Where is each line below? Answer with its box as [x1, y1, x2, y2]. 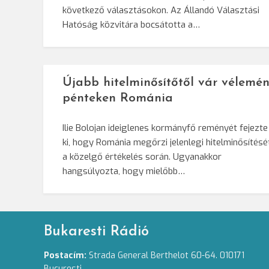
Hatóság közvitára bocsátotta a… [62, 19, 200, 31]
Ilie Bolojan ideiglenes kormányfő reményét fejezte [62, 122, 268, 134]
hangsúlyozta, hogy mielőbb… [62, 165, 185, 178]
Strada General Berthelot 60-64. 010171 [86, 250, 245, 262]
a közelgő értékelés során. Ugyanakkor [62, 151, 222, 163]
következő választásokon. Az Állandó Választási [62, 4, 259, 17]
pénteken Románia [62, 92, 173, 105]
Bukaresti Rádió [44, 225, 150, 240]
